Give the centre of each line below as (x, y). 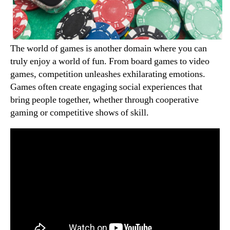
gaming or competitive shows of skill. (80, 112)
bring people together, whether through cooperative (104, 100)
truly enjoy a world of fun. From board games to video (110, 61)
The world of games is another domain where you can (109, 48)
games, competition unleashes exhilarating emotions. (108, 74)
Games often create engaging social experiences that (106, 87)
